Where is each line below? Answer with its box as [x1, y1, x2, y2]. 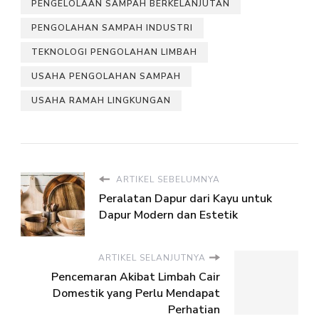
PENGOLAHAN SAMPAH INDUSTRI [31, 21, 193, 33]
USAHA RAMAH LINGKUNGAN [31, 94, 171, 106]
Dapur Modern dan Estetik [99, 206, 238, 223]
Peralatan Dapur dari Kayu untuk [99, 190, 272, 206]
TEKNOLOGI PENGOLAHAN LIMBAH [31, 46, 197, 58]
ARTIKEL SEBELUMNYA [113, 173, 220, 185]
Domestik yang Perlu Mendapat [53, 285, 220, 301]
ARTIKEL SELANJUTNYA [98, 251, 206, 263]
